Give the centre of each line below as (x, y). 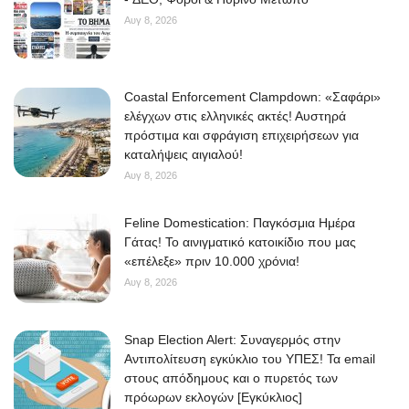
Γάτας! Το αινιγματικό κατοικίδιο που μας (240, 242)
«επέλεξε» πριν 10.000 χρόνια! (212, 262)
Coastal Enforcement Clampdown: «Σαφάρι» (252, 97)
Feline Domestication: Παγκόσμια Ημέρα (240, 223)
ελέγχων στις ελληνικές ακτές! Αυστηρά (235, 116)
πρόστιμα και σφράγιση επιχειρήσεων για (241, 136)
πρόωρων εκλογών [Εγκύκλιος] (213, 398)
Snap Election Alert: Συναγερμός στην (232, 340)
